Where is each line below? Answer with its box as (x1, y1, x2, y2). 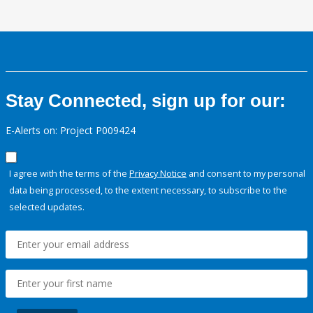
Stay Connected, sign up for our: (6, 90, 286, 112)
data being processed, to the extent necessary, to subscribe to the (9, 184, 287, 197)
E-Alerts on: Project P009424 (6, 124, 136, 138)
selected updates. (9, 201, 85, 214)
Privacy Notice (129, 167, 187, 180)
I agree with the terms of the (9, 167, 129, 180)
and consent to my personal (187, 167, 305, 180)
